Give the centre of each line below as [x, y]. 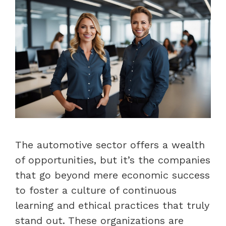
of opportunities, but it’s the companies [113, 160]
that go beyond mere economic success [112, 175]
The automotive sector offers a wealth [110, 145]
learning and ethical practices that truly [112, 205]
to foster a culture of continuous [96, 190]
